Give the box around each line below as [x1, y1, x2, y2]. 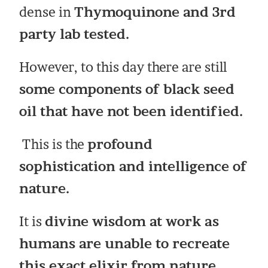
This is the [19, 136, 88, 153]
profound [87, 136, 153, 153]
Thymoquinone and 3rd [74, 4, 236, 20]
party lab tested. [19, 26, 130, 42]
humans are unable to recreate [19, 236, 230, 252]
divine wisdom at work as [45, 214, 220, 230]
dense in [19, 4, 75, 20]
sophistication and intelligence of [19, 159, 248, 175]
